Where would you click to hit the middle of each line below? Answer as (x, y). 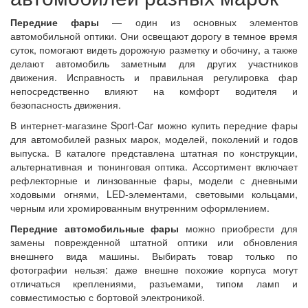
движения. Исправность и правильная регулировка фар (154, 77)
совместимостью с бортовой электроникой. (108, 297)
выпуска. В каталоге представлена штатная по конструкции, (154, 153)
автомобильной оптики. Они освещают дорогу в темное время (154, 36)
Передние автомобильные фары (95, 228)
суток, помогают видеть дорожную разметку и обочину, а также (154, 49)
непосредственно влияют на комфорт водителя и (154, 91)
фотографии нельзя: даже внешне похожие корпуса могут (154, 269)
